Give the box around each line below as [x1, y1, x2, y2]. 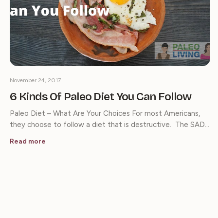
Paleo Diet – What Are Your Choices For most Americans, [10, 109, 200, 118]
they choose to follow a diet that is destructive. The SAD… [10, 120, 209, 129]
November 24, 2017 [10, 76, 61, 84]
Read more [10, 137, 46, 145]
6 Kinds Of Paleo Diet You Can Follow [10, 90, 192, 103]
